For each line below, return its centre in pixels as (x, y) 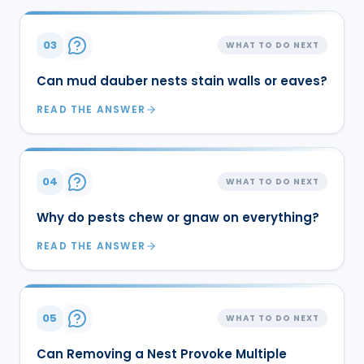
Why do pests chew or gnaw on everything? (178, 217)
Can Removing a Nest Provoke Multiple (162, 353)
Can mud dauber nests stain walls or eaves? (182, 80)
